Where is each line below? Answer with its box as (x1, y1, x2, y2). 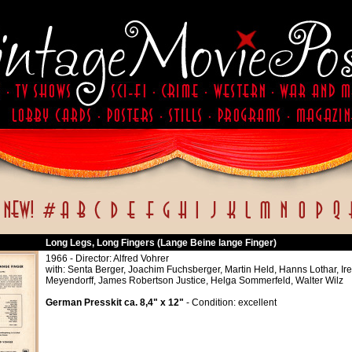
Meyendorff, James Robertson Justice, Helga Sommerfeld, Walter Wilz (46, 275, 343, 286)
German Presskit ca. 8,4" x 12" (46, 297, 184, 308)
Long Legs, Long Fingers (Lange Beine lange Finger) (46, 237, 277, 248)
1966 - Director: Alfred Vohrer (46, 253, 169, 264)
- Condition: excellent (184, 297, 277, 308)
